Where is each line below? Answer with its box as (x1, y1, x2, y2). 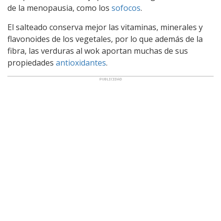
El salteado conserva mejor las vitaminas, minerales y (7, 22, 203, 33)
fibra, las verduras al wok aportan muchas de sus (7, 45, 188, 56)
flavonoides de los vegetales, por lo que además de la (7, 34, 203, 44)
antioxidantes (56, 57, 106, 68)
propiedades (7, 57, 56, 68)
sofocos (111, 2, 141, 13)
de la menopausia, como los (7, 2, 111, 13)
